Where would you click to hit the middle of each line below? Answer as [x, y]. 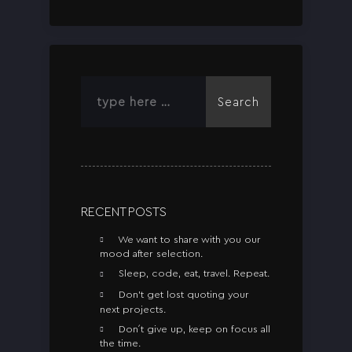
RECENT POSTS [124, 211]
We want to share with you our [189, 239]
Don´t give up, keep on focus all [194, 328]
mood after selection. [151, 254]
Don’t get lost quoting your [184, 295]
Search [238, 101]
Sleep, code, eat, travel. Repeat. [194, 273]
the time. [120, 343]
